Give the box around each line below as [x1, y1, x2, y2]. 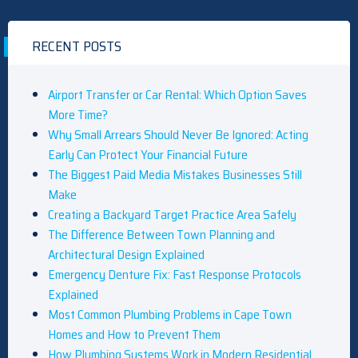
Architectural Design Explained [48, 245, 205, 265]
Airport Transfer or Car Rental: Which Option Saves [48, 85, 307, 105]
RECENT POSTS [32, 35, 121, 58]
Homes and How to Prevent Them [48, 324, 221, 345]
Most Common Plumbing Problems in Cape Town [48, 304, 292, 325]
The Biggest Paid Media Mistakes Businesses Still [48, 165, 302, 185]
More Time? [48, 105, 108, 125]
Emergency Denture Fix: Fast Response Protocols [48, 265, 301, 285]
